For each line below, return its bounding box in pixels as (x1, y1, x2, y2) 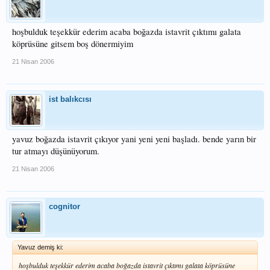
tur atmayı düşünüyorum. (12, 145, 99, 157)
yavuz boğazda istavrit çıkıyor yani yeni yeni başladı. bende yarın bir (12, 133, 256, 145)
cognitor (49, 202, 80, 211)
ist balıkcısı (49, 95, 92, 104)
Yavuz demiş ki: (17, 243, 63, 251)
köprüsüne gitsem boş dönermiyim (12, 38, 133, 49)
